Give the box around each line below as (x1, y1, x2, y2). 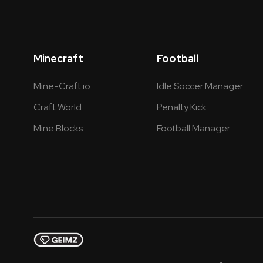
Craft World (33, 101, 82, 113)
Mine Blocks (33, 122, 83, 134)
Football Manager (157, 122, 230, 134)
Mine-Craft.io (33, 80, 90, 92)
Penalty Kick (157, 101, 207, 113)
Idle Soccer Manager (157, 80, 243, 92)
